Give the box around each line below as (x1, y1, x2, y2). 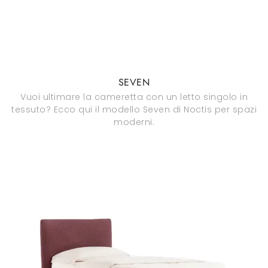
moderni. (114, 116, 154, 128)
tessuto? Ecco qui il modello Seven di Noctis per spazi (11, 103, 257, 115)
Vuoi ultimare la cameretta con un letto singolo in (20, 91, 248, 103)
